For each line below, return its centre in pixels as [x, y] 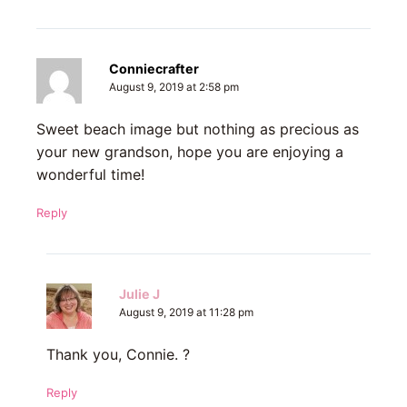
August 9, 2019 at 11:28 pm [186, 313]
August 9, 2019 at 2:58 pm [174, 88]
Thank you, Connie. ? [118, 355]
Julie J [139, 294]
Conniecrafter [154, 69]
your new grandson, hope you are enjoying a [190, 152]
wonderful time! [90, 175]
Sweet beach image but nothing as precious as [198, 129]
